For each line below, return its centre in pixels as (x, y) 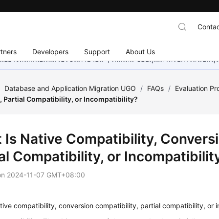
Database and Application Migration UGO (70, 88)
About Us (141, 51)
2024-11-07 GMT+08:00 (46, 175)
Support (97, 51)
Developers (51, 51)
